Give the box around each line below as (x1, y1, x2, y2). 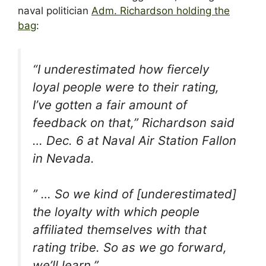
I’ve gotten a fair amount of (33, 97, 187, 112)
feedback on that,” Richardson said (33, 115, 235, 130)
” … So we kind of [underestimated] (33, 186, 236, 202)
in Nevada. (33, 150, 94, 166)
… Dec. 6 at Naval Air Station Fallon (33, 132, 236, 148)
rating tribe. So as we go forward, (33, 240, 227, 255)
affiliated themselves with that (33, 222, 207, 237)
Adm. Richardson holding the (91, 5, 230, 17)
